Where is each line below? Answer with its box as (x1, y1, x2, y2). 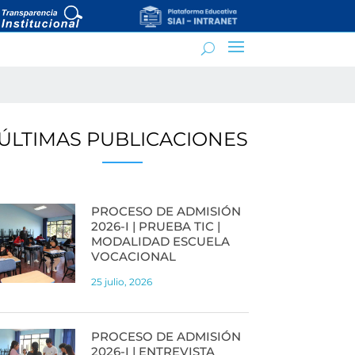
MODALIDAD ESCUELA (90, 233, 230, 249)
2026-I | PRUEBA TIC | (90, 218, 220, 234)
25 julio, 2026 (90, 275, 152, 288)
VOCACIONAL (90, 248, 176, 264)
